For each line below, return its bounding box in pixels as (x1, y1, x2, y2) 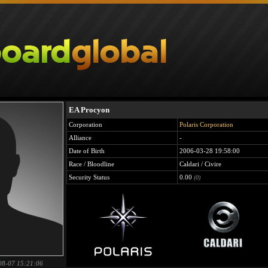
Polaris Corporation (179, 121, 233, 128)
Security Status (69, 173, 109, 181)
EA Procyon (69, 105, 109, 114)
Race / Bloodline (69, 160, 114, 167)
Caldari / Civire (179, 160, 221, 167)
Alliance (69, 134, 92, 141)
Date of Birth (69, 147, 105, 154)
